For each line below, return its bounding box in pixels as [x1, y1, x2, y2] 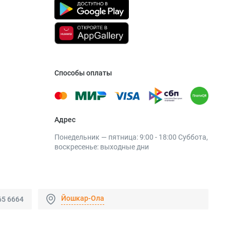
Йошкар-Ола [61, 194, 104, 202]
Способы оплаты [54, 69, 112, 78]
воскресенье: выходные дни [54, 143, 149, 151]
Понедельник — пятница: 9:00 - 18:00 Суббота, [54, 133, 208, 142]
